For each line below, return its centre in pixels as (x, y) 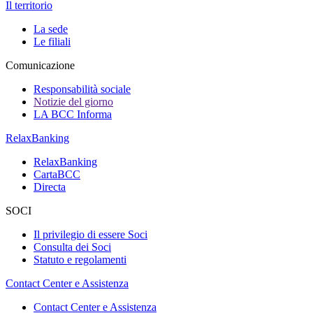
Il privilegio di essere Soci (90, 234)
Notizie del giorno (73, 102)
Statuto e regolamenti (80, 260)
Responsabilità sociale (82, 89)
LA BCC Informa (73, 114)
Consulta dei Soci (72, 247)
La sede (51, 29)
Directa (50, 187)
